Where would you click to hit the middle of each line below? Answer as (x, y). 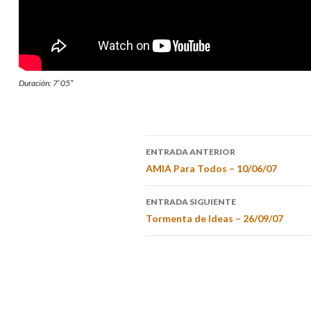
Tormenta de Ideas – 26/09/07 (214, 218)
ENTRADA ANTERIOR (190, 151)
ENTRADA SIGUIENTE (191, 201)
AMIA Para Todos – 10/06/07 (211, 168)
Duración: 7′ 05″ (46, 83)
